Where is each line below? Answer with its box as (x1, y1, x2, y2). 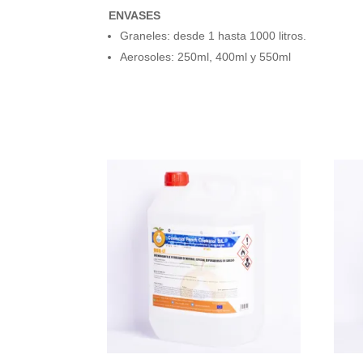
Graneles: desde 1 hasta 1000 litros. (120, 29, 307, 43)
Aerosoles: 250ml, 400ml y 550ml (120, 50, 292, 64)
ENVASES (109, 9, 161, 23)
